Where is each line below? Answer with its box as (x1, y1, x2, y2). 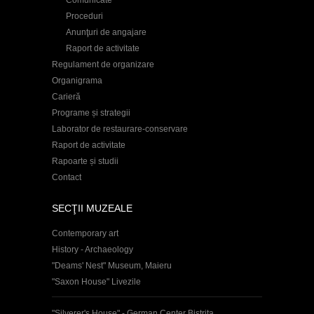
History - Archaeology (52, 245, 133, 255)
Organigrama (52, 76, 102, 86)
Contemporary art (52, 228, 118, 239)
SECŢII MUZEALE (52, 203, 132, 214)
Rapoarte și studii (52, 156, 118, 167)
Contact (52, 172, 81, 183)
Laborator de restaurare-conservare (52, 124, 188, 135)
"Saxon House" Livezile (52, 277, 141, 287)
